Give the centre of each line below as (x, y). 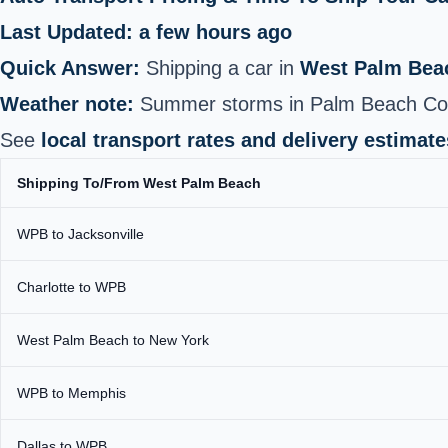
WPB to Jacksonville (80, 233)
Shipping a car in (220, 67)
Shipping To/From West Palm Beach (139, 182)
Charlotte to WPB (71, 286)
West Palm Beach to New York (113, 339)
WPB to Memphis (71, 392)
